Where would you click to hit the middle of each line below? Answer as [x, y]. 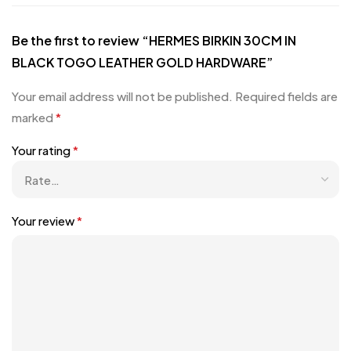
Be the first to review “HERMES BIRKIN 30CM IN [154, 41]
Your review [44, 221]
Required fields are [286, 96]
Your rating [42, 150]
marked [34, 118]
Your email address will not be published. [122, 96]
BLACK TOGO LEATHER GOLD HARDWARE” [142, 63]
